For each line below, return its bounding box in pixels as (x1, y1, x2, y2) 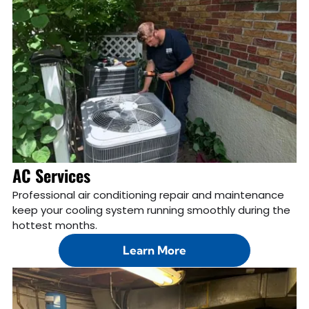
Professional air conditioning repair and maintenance (12, 187, 284, 202)
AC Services (12, 162, 90, 188)
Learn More (122, 243, 186, 258)
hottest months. (12, 217, 97, 232)
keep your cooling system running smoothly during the (12, 202, 290, 217)
